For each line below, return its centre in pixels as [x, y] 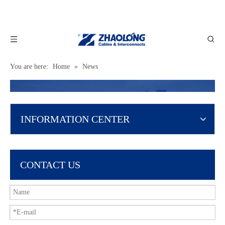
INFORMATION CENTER [75, 119]
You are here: [29, 67]
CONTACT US [50, 165]
